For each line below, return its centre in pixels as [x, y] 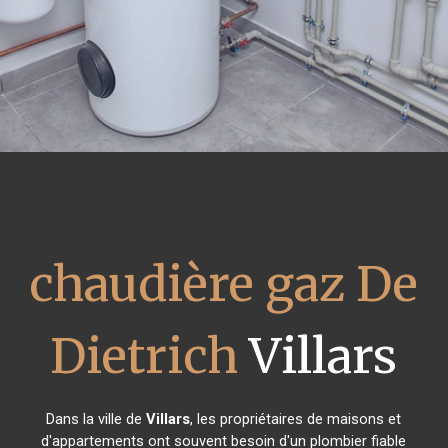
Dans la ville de [96, 419]
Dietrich [144, 356]
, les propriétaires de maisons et [296, 419]
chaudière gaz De [224, 284]
